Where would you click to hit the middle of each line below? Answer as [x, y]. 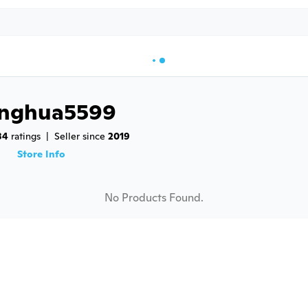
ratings [24, 136]
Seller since [81, 136]
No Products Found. [154, 198]
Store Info [41, 154]
